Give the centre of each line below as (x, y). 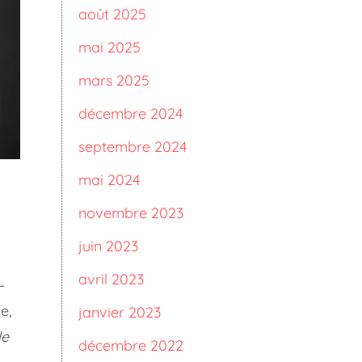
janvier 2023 (120, 312)
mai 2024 (109, 180)
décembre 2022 (131, 345)
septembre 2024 (133, 147)
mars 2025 (114, 80)
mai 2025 (109, 47)
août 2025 (112, 14)
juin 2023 (108, 246)
